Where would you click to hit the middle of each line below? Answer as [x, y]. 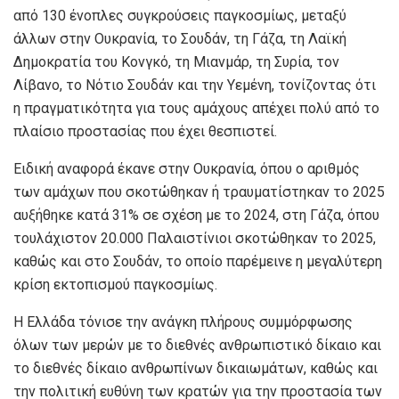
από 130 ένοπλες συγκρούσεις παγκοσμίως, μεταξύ [180, 15]
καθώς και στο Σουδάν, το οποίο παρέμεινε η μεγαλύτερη [198, 261]
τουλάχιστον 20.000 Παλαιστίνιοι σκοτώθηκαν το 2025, [195, 238]
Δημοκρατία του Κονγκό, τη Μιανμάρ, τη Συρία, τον [176, 61]
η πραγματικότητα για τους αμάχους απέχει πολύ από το [196, 108]
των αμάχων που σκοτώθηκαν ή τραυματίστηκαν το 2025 [199, 191]
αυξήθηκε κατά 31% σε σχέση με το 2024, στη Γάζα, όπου [196, 215]
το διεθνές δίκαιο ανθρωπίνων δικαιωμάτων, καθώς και [195, 368]
